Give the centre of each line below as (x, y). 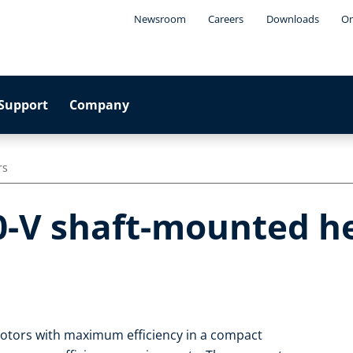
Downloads (292, 19)
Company (100, 105)
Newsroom (160, 19)
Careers (226, 19)
